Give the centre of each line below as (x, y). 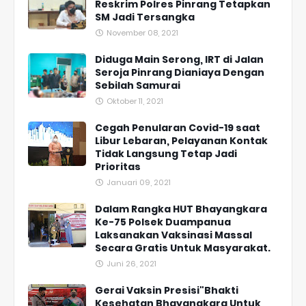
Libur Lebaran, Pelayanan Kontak (181, 141)
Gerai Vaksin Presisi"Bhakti (167, 291)
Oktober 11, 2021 (135, 101)
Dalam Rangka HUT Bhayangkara (181, 209)
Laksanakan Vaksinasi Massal (173, 235)
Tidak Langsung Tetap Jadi (166, 154)
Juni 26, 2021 (131, 264)
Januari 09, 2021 (139, 183)
